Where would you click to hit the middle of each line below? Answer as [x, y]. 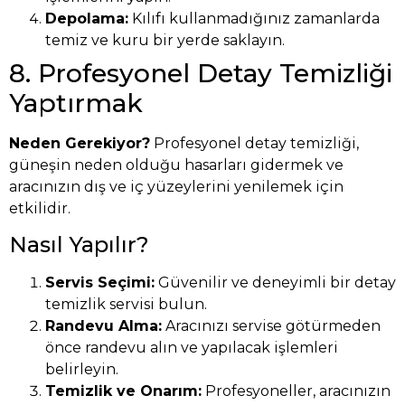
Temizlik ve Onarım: [123, 391]
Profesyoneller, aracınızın [296, 391]
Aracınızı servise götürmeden [271, 326]
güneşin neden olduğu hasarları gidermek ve [176, 165]
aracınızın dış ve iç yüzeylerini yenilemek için [176, 187]
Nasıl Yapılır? [79, 245]
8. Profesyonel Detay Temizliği [201, 74]
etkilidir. [40, 209]
